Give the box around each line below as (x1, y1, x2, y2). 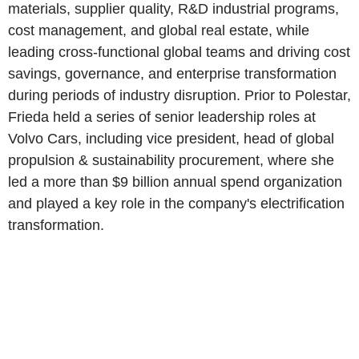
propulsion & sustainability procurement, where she (8, 152, 334, 168)
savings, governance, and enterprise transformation (8, 66, 337, 82)
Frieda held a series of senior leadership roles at (8, 109, 316, 125)
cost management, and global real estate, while (8, 22, 309, 38)
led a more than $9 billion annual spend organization (8, 174, 342, 190)
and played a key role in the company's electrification (8, 196, 345, 212)
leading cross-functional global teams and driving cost (8, 44, 350, 60)
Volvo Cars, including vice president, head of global (8, 131, 334, 147)
